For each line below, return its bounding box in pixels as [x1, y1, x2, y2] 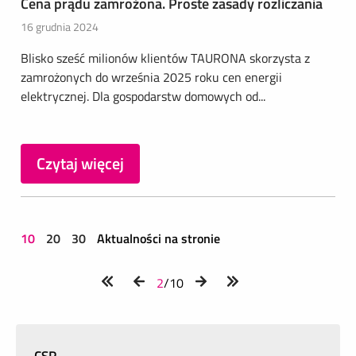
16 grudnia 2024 [21, 18, 99, 35]
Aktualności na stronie [97, 229, 220, 248]
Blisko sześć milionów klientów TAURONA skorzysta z [21, 48, 310, 68]
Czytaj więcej [37, 151, 124, 176]
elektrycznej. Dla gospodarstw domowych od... [21, 87, 265, 106]
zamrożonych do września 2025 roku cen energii [21, 68, 282, 87]
